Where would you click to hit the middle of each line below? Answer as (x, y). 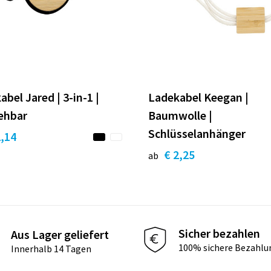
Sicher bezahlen (220, 233)
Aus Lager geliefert (60, 235)
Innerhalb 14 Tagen (51, 249)
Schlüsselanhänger (197, 133)
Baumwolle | (180, 115)
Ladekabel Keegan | (198, 97)
